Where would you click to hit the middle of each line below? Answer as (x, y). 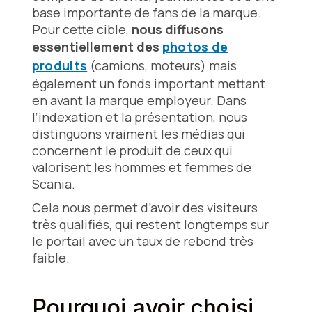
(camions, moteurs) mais (162, 66)
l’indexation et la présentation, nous (139, 117)
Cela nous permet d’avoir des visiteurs (145, 208)
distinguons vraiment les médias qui (138, 134)
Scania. (53, 184)
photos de (195, 47)
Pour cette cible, (81, 30)
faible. (50, 258)
